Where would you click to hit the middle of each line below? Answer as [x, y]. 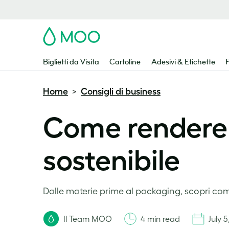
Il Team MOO [88, 219]
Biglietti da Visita [71, 62]
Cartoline [125, 62]
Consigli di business [121, 91]
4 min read [160, 219]
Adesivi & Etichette [183, 62]
